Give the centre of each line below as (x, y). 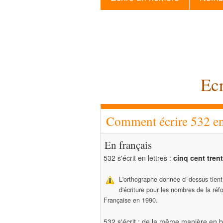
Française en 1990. (131, 200)
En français (128, 145)
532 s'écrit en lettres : (138, 158)
